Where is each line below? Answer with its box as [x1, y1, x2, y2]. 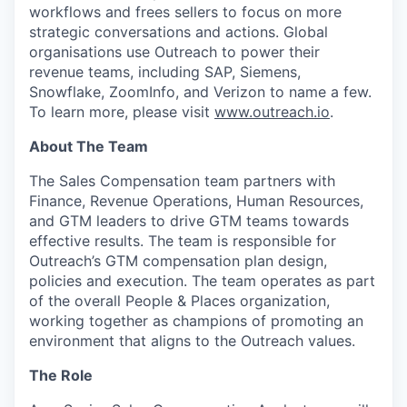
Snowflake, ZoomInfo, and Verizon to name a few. [29, 83, 372, 101]
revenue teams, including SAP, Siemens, [29, 63, 301, 81]
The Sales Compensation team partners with [29, 172, 335, 190]
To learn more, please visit [29, 103, 214, 121]
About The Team [29, 137, 148, 155]
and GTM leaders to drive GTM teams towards [29, 212, 349, 230]
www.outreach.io [214, 103, 330, 121]
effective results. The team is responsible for [29, 232, 336, 250]
